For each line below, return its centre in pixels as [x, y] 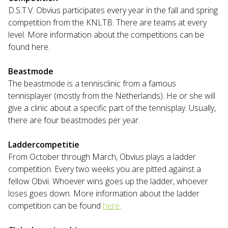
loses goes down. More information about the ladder [104, 193]
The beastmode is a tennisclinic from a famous [92, 83]
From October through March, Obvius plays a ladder [102, 157]
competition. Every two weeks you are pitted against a [105, 169]
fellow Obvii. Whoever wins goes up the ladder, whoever [108, 181]
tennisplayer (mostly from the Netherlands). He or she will [112, 96]
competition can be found [55, 206]
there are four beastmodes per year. [75, 120]
